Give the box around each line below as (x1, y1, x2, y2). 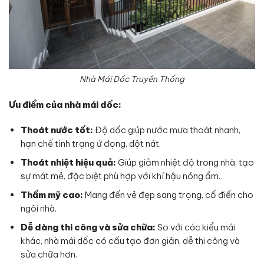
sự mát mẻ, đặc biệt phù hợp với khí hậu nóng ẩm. (20, 170, 220, 181)
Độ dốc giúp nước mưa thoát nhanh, (93, 124, 240, 136)
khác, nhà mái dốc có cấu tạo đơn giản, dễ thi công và (20, 235, 240, 246)
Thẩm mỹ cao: (20, 189, 83, 200)
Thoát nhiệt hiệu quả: (20, 156, 116, 168)
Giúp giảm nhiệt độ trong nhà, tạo (115, 156, 254, 168)
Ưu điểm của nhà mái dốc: (9, 99, 121, 111)
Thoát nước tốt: (20, 124, 93, 136)
